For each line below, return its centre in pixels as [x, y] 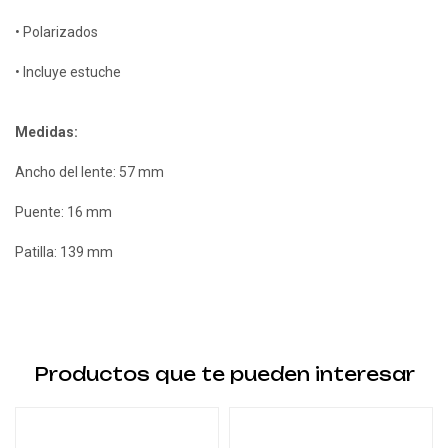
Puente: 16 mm [63, 212]
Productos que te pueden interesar [224, 374]
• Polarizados [56, 32]
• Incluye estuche [68, 72]
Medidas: [46, 132]
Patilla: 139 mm [64, 252]
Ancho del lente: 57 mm [89, 172]
